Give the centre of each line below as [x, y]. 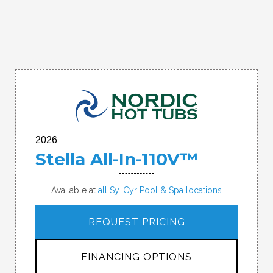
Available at [75, 190]
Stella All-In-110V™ [117, 159]
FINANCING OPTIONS [136, 257]
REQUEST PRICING [136, 222]
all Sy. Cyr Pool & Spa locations [160, 190]
